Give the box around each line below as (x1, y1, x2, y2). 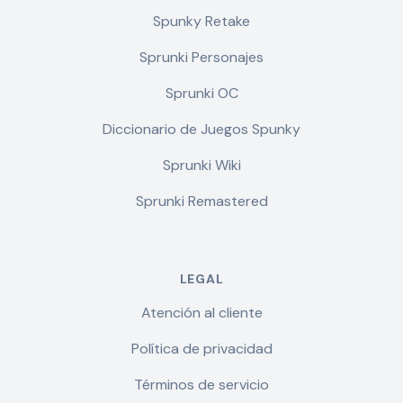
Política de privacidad (130, 339, 273, 358)
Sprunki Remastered (135, 192, 268, 210)
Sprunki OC (165, 84, 238, 103)
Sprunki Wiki (162, 156, 241, 175)
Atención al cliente (140, 303, 263, 322)
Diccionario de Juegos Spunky (103, 120, 300, 139)
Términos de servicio (134, 375, 269, 394)
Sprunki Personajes (139, 48, 264, 67)
